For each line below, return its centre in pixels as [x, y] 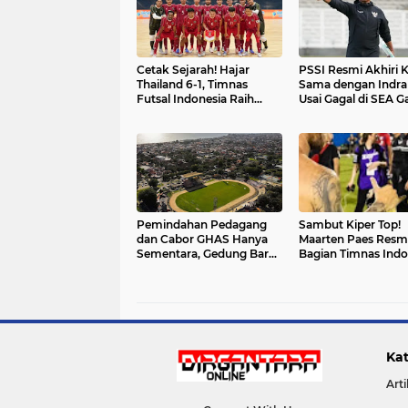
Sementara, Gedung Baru [206, 254]
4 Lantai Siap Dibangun [200, 268]
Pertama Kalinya [182, 128]
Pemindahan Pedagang [202, 224]
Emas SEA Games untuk [204, 113]
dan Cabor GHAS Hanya [202, 239]
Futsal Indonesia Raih [195, 99]
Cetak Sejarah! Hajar [193, 70]
